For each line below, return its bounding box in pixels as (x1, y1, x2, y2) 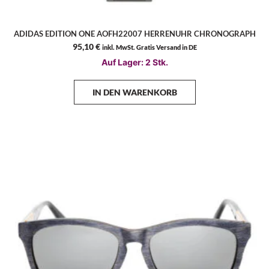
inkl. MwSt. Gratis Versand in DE (101, 43, 197, 52)
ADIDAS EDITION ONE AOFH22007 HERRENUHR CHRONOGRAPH (13, 28, 256, 38)
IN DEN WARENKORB (92, 87, 177, 98)
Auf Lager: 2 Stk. (101, 57, 168, 68)
